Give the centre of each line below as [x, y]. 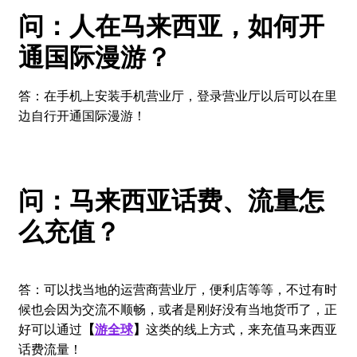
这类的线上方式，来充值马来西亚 [241, 329]
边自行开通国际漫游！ [82, 115]
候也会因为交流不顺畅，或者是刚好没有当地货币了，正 [177, 309]
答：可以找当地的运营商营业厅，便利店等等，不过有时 [177, 289]
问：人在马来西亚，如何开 [171, 25]
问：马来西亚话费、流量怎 [171, 199]
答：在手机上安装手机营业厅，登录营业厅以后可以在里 [177, 95]
